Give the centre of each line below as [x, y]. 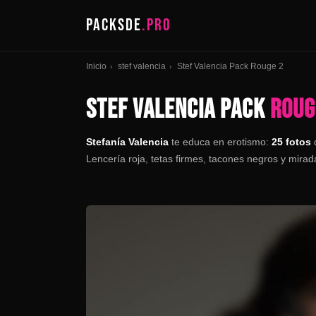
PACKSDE [114, 25]
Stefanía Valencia [127, 142]
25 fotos [291, 142]
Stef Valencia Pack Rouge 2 [230, 66]
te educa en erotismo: [220, 142]
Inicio [96, 66]
